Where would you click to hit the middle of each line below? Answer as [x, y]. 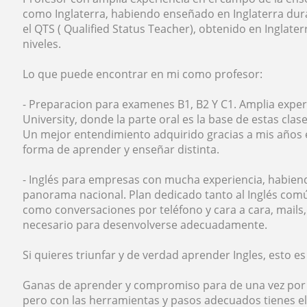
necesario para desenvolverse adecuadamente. [145, 225]
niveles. [42, 44]
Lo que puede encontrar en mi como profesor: [143, 74]
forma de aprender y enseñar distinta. [121, 150]
